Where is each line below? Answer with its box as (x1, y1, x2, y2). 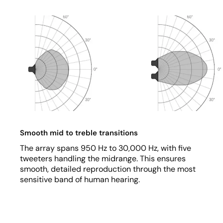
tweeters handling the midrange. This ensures (20, 153, 186, 164)
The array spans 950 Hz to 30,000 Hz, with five (20, 142, 191, 153)
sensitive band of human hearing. (20, 174, 140, 185)
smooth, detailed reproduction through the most (20, 163, 196, 174)
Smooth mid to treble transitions (20, 127, 138, 138)
